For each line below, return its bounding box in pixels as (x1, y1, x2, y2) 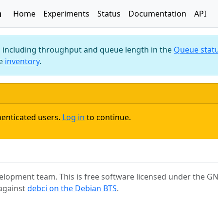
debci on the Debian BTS (27, 183, 117, 194)
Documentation (128, 8, 186, 19)
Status (97, 8, 121, 19)
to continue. (85, 112, 131, 123)
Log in (62, 112, 85, 123)
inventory (5, 56, 39, 67)
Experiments (43, 8, 90, 19)
